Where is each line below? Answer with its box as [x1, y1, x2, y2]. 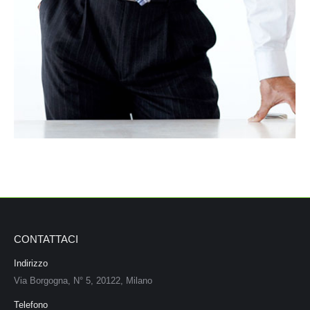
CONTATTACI [14, 233, 78, 246]
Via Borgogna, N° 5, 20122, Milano [14, 275, 152, 286]
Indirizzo [14, 258, 48, 269]
